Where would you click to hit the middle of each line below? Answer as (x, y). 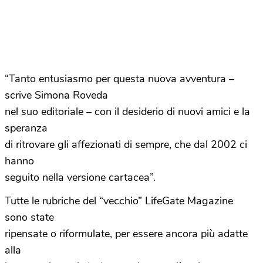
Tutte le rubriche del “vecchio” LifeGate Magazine (119, 201)
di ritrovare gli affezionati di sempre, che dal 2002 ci (126, 144)
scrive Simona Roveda (56, 95)
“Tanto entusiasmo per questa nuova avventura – (119, 79)
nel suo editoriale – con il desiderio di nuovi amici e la (127, 112)
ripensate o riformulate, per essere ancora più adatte (126, 234)
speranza (26, 128)
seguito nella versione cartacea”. (80, 177)
